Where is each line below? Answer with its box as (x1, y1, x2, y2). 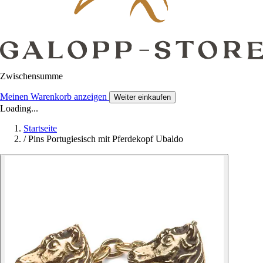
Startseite (23, 123, 57, 134)
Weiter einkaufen (114, 93, 171, 102)
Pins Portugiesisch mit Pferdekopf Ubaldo (28, 134, 183, 144)
